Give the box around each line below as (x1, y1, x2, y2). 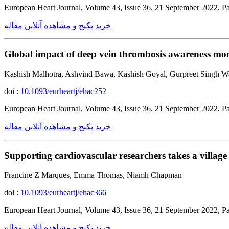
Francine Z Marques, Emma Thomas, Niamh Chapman (4, 171, 182, 180)
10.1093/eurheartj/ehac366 (20, 188, 106, 197)
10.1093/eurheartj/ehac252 (20, 86, 106, 96)
